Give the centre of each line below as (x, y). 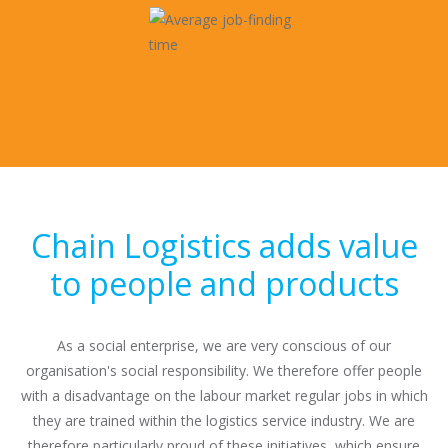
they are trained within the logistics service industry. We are (224, 420)
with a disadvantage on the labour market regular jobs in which (224, 395)
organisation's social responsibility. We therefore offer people (224, 370)
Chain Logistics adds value (224, 245)
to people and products (224, 283)
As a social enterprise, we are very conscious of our (224, 345)
